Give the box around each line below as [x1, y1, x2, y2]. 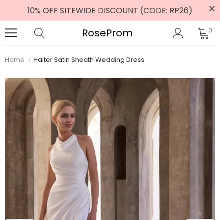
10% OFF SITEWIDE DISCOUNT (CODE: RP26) [27, 5, 192, 16]
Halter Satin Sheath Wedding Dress [33, 55, 144, 64]
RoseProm [82, 26, 133, 40]
